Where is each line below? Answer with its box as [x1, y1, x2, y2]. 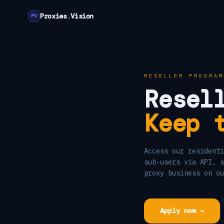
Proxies [40, 11, 67, 20]
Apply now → [160, 206, 204, 215]
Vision [70, 11, 94, 20]
